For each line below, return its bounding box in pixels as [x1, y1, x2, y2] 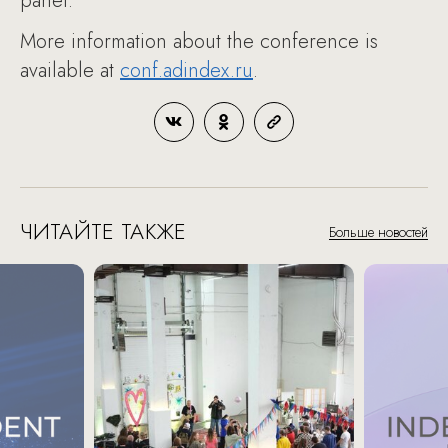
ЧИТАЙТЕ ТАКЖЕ [20, 214, 186, 247]
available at [20, 55, 120, 85]
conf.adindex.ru [120, 55, 253, 85]
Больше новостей [329, 221, 428, 242]
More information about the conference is [20, 26, 378, 56]
